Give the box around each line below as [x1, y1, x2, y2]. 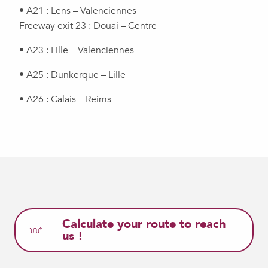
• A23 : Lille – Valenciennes [19, 44, 134, 57]
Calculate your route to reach [62, 216, 226, 233]
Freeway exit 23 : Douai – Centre [19, 19, 157, 33]
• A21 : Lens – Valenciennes [19, 4, 136, 18]
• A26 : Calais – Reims [19, 93, 111, 106]
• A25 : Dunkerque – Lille [19, 68, 126, 82]
